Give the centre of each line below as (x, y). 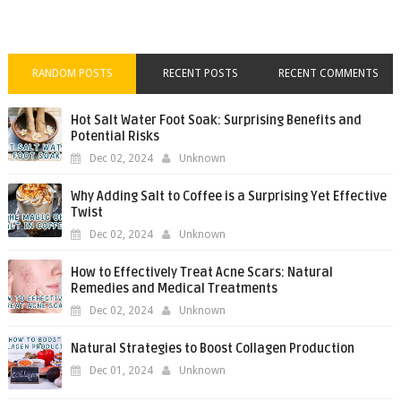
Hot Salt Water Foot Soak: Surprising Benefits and (216, 120)
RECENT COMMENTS (329, 73)
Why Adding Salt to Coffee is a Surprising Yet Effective (228, 196)
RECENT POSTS (200, 73)
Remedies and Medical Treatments (174, 289)
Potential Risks (115, 137)
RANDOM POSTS (72, 73)
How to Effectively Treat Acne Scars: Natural (201, 273)
